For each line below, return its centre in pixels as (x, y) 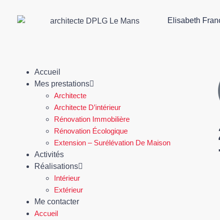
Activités (49, 154)
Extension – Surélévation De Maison (112, 143)
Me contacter (57, 202)
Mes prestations (62, 84)
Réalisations (56, 166)
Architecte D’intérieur (87, 107)
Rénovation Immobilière (92, 119)
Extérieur (69, 190)
